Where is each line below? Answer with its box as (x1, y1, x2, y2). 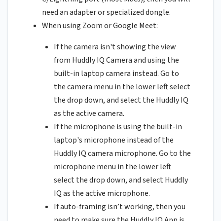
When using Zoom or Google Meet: (42, 20, 158, 32)
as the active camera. (54, 108, 124, 119)
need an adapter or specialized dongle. (42, 7, 171, 18)
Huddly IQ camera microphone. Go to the (54, 148, 191, 159)
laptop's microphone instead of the (54, 135, 174, 146)
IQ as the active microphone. (54, 188, 151, 199)
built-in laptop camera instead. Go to (54, 68, 179, 79)
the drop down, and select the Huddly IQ (54, 95, 188, 106)
